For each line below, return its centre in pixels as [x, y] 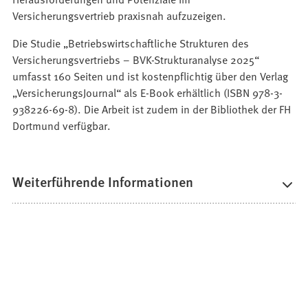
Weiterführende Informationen [103, 182]
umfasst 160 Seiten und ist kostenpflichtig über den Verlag [151, 76]
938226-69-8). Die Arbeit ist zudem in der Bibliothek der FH [152, 109]
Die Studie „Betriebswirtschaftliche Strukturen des [131, 43]
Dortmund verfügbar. [62, 125]
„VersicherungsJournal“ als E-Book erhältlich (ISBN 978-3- [148, 92]
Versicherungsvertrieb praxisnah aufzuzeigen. [120, 15]
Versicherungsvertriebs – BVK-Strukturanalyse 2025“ [136, 59]
